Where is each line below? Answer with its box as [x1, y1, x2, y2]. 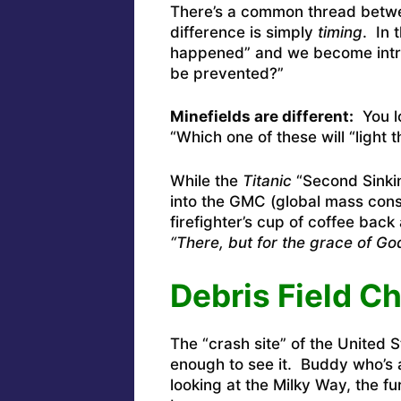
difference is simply [169, 22, 318, 41]
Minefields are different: [169, 107, 354, 126]
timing [317, 22, 363, 41]
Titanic [242, 171, 296, 190]
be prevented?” [169, 64, 284, 82]
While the [169, 171, 243, 190]
